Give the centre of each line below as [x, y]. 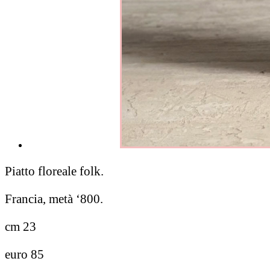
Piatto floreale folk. [54, 171]
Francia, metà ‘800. [54, 199]
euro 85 [24, 254]
